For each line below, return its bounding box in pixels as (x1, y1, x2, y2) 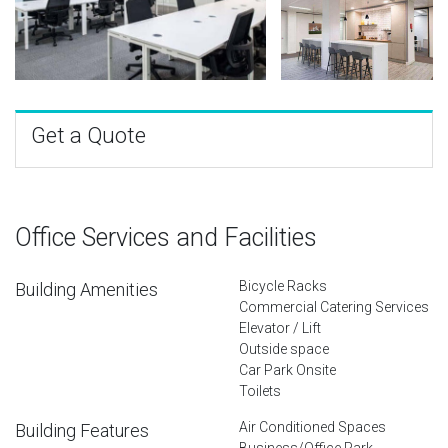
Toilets (239, 382, 281, 399)
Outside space (239, 340, 329, 357)
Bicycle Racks (239, 277, 327, 294)
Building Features (15, 419, 149, 441)
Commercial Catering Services (239, 298, 429, 315)
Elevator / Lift (239, 319, 321, 336)
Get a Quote (31, 122, 146, 148)
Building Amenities (15, 278, 158, 300)
